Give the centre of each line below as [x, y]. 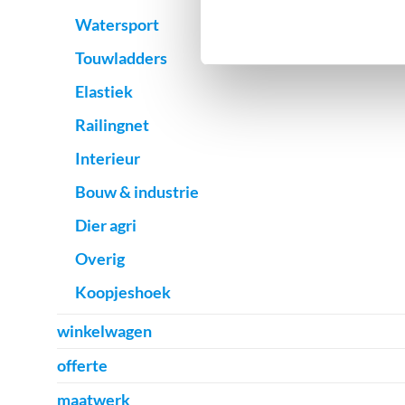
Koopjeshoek [123, 292]
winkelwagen [104, 331]
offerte [82, 365]
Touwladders [121, 58]
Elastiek [104, 91]
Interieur [108, 158]
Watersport [117, 24]
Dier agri [106, 225]
